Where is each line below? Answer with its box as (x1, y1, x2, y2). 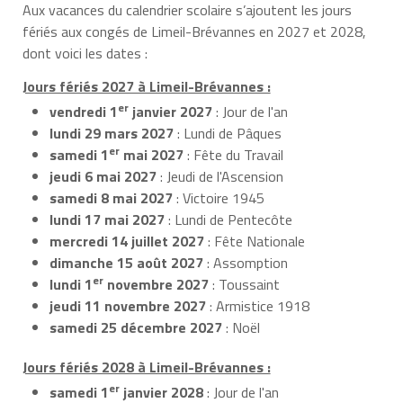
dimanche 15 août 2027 (49, 251, 203, 273)
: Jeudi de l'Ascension (157, 165, 283, 187)
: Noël (222, 316, 260, 338)
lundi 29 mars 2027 (49, 121, 174, 144)
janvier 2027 (129, 100, 212, 122)
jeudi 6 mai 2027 (49, 165, 157, 187)
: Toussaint (209, 273, 280, 295)
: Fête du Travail (184, 143, 283, 166)
